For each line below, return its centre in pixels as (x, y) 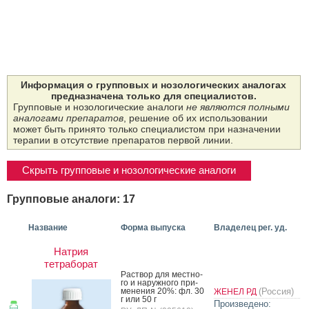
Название (48, 227)
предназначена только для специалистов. (153, 96)
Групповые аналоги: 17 (71, 198)
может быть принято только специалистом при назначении (147, 129)
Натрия (71, 251)
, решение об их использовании (196, 118)
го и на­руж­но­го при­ (159, 282)
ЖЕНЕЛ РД (236, 291)
